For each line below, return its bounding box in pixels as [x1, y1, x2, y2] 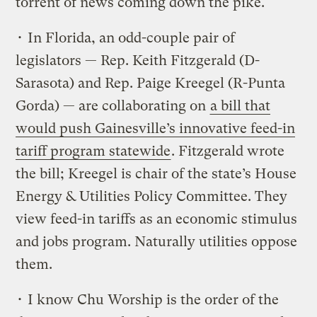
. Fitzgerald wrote [171, 142, 285, 159]
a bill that [210, 97, 271, 114]
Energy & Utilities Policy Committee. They [16, 188, 288, 204]
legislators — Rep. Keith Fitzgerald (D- [16, 52, 260, 69]
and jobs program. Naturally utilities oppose [16, 233, 298, 250]
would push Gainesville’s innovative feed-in [16, 120, 296, 137]
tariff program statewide [16, 142, 171, 159]
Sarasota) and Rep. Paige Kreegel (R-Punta [16, 74, 286, 91]
